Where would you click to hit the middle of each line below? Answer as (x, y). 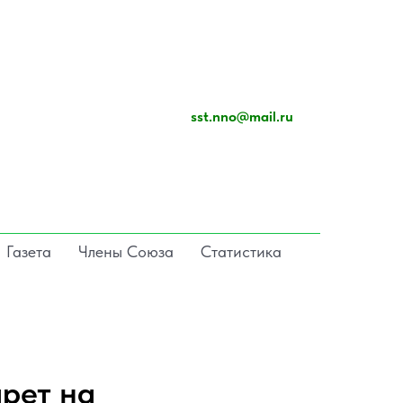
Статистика (241, 251)
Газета (29, 251)
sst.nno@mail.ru (242, 117)
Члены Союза (126, 251)
